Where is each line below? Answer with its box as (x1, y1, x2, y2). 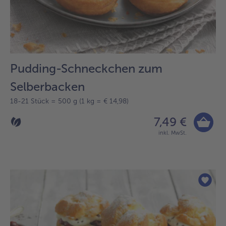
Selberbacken (10, 79, 85, 94)
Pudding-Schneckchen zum (10, 61, 162, 76)
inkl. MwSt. (158, 129, 187, 136)
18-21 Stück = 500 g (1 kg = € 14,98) (10, 96, 129, 105)
